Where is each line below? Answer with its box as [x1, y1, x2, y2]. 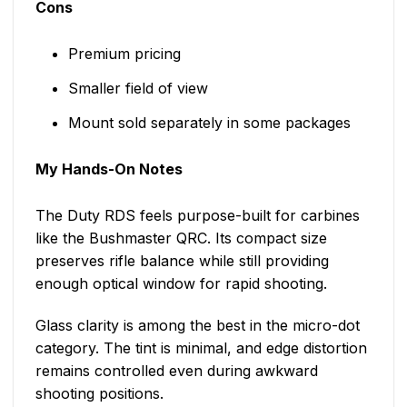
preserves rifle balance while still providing [35, 252, 329, 271]
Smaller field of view [67, 79, 208, 98]
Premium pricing [67, 45, 181, 64]
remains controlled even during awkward [35, 362, 318, 381]
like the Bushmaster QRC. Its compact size [35, 229, 327, 248]
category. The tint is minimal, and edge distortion [35, 339, 367, 358]
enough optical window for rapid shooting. [35, 274, 327, 293]
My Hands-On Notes [35, 160, 183, 179]
